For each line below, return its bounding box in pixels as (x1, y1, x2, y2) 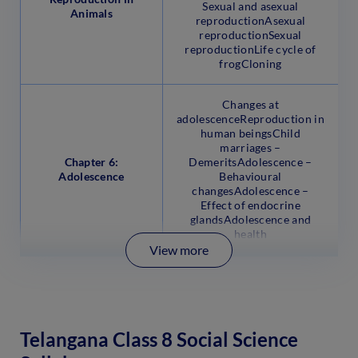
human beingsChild (200, 125, 301, 140)
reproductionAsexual (195, 13, 306, 27)
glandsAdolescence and (189, 212, 312, 226)
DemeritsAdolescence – (189, 154, 312, 169)
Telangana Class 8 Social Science (20, 328, 298, 352)
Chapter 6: (64, 154, 119, 169)
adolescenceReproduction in (177, 111, 324, 125)
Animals (70, 6, 113, 20)
